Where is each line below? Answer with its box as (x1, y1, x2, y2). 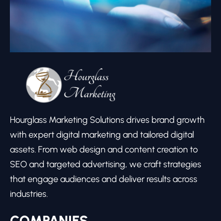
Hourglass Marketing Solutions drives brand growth (10, 114, 205, 125)
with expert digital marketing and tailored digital (10, 129, 194, 140)
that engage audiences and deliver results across (10, 173, 197, 184)
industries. (10, 188, 48, 199)
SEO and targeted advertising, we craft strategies (10, 158, 201, 170)
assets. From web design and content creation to (10, 144, 198, 155)
